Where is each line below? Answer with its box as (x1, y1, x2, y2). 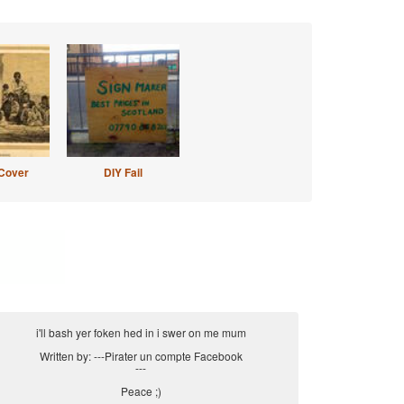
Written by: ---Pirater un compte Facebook (39, 348, 243, 363)
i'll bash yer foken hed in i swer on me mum (35, 325, 246, 340)
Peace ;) (120, 383, 161, 399)
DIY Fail (103, 164, 142, 180)
